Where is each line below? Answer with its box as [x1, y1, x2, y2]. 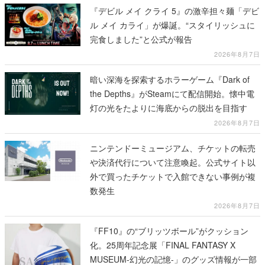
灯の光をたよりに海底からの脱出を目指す [90, 102, 247, 114]
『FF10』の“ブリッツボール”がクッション [90, 225, 248, 237]
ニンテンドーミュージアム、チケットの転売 [90, 142, 256, 154]
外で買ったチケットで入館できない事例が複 [90, 170, 256, 183]
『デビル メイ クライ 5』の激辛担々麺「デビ [90, 5, 259, 17]
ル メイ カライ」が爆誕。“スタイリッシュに [90, 19, 255, 31]
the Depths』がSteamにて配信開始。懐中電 [90, 88, 254, 100]
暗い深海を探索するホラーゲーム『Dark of [90, 73, 250, 86]
